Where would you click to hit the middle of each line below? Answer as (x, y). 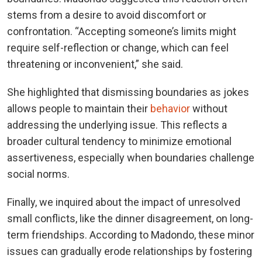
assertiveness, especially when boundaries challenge (131, 158)
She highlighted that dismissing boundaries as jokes (128, 92)
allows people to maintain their (79, 108)
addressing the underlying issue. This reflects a (117, 125)
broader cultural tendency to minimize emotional (119, 141)
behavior (170, 108)
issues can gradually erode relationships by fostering (130, 251)
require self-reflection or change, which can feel (118, 48)
